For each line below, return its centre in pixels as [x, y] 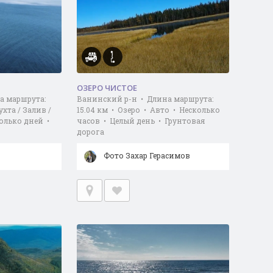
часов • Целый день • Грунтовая [140, 121]
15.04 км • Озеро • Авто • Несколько [148, 110]
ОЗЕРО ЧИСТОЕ [107, 88]
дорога [90, 132]
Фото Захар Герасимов [147, 155]
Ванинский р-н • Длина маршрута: [145, 99]
